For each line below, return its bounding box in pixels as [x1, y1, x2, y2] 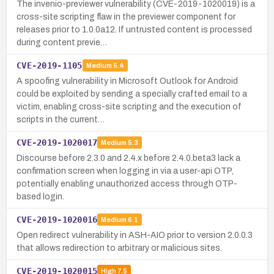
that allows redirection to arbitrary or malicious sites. [17, 243, 222, 253]
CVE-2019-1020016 [17, 214, 98, 224]
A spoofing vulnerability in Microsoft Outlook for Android [17, 76, 238, 86]
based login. [17, 191, 64, 201]
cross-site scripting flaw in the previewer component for [17, 12, 235, 21]
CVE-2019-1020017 [17, 137, 98, 147]
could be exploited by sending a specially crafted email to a [17, 89, 247, 98]
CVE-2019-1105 [17, 60, 83, 70]
